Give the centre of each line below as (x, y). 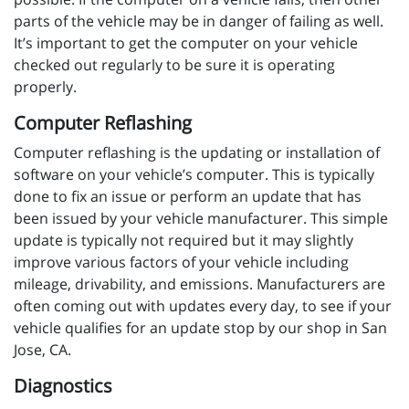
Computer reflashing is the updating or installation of (197, 153)
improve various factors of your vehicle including (181, 262)
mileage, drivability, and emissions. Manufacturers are (199, 284)
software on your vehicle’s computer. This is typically (194, 175)
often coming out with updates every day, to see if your (203, 306)
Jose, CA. (44, 350)
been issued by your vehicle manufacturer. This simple (201, 219)
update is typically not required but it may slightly (184, 241)
